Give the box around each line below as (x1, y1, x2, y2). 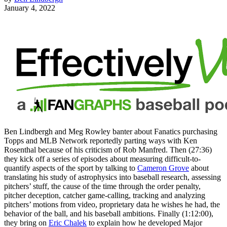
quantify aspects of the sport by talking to (4, 163, 137, 172)
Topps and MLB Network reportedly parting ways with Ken (4, 136, 197, 145)
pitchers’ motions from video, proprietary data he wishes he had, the (4, 200, 220, 209)
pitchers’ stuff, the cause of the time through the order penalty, (4, 181, 201, 191)
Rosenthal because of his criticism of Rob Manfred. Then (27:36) (4, 145, 212, 154)
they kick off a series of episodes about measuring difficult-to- (4, 154, 201, 163)
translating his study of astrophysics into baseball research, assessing (4, 172, 221, 181)
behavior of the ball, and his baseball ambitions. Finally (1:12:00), (4, 209, 213, 218)
